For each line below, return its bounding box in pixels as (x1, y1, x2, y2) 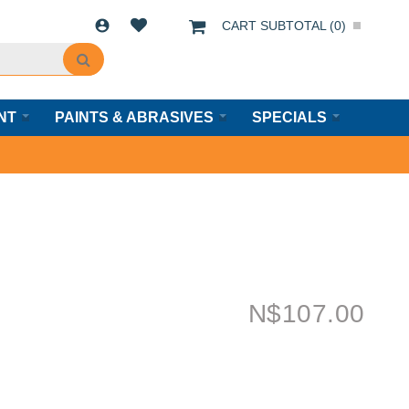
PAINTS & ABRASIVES (54, 110, 214, 125)
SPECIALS (251, 110, 327, 125)
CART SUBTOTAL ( (222, 17, 335, 33)
